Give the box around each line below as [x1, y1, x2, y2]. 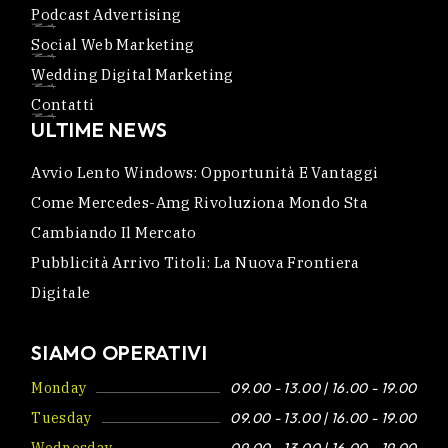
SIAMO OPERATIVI [31, 339, 208, 365]
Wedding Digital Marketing [31, 64, 234, 84]
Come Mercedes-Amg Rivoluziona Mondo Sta [31, 192, 368, 212]
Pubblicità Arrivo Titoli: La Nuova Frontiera [31, 252, 360, 272]
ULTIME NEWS [31, 116, 169, 142]
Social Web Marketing [31, 34, 195, 54]
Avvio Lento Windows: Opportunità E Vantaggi [31, 162, 379, 182]
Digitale [31, 282, 91, 302]
